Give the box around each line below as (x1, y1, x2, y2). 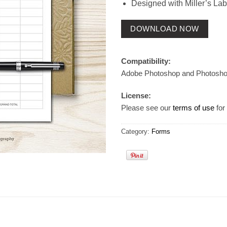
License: (121, 91, 151, 100)
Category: (121, 128, 152, 136)
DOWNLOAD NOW (130, 24, 199, 33)
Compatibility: (121, 57, 171, 66)
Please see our (121, 103, 173, 112)
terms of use (173, 103, 214, 112)
